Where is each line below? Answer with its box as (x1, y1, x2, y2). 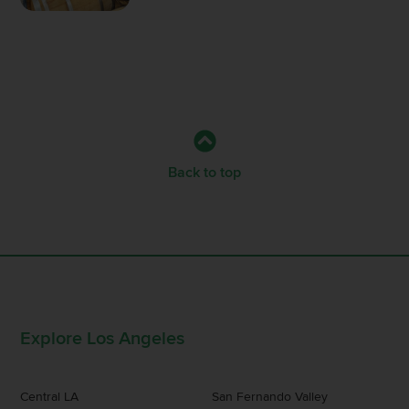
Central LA (20, 388, 79, 404)
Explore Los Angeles (20, 327, 185, 350)
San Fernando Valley (211, 388, 328, 404)
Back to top (168, 163, 241, 182)
